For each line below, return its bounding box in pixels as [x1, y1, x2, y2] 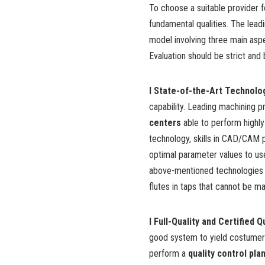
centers [149, 117, 181, 128]
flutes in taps [149, 180, 196, 192]
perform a [149, 247, 188, 259]
